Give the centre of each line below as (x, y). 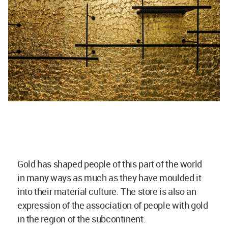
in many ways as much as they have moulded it (109, 178)
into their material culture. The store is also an (107, 192)
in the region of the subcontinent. (82, 219)
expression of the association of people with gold (113, 205)
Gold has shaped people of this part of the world (110, 164)
